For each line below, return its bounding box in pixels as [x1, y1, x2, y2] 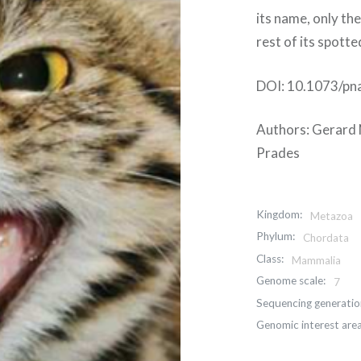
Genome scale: [256, 274, 326, 288]
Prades [256, 144, 301, 161]
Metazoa [310, 210, 354, 223]
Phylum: [256, 230, 296, 243]
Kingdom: [256, 208, 303, 221]
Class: [256, 251, 284, 265]
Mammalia [292, 253, 342, 267]
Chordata [303, 231, 350, 245]
